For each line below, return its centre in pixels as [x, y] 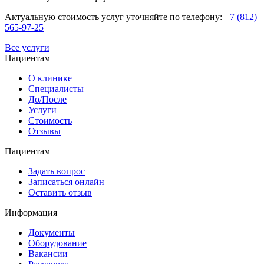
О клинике [50, 78]
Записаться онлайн [66, 182]
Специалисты [56, 89]
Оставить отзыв [60, 193]
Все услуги [27, 48]
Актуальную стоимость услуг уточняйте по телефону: [115, 17]
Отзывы [44, 131]
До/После [47, 100]
